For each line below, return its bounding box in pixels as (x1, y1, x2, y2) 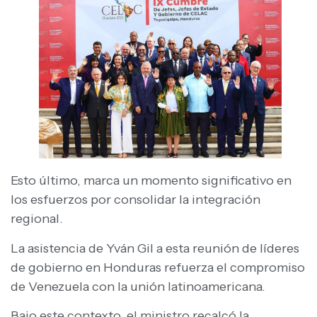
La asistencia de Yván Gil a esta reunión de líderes (11, 240, 299, 256)
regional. (11, 211, 63, 227)
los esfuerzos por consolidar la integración (11, 192, 260, 208)
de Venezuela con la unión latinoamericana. (11, 278, 265, 294)
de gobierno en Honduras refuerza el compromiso (11, 259, 305, 275)
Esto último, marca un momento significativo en (11, 173, 292, 189)
